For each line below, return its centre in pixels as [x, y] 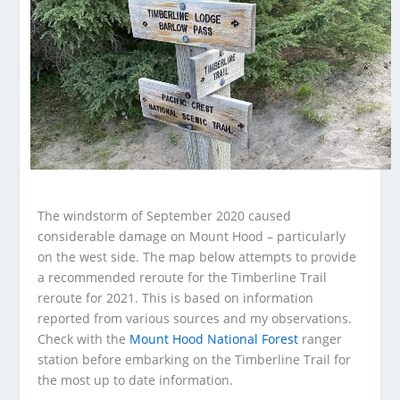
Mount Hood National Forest [214, 338]
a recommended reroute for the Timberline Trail [183, 277]
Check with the [84, 338]
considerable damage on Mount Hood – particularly [192, 236]
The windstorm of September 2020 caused [165, 215]
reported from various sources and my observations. [195, 318]
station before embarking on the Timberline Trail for [195, 359]
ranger [321, 338]
